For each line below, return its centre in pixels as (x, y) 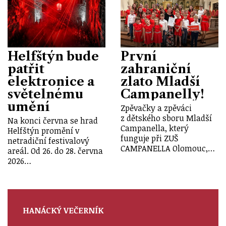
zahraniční (156, 69)
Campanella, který (155, 128)
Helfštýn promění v (43, 131)
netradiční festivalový (48, 141)
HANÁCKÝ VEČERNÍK (63, 211)
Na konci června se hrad (53, 121)
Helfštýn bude (53, 56)
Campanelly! (162, 94)
